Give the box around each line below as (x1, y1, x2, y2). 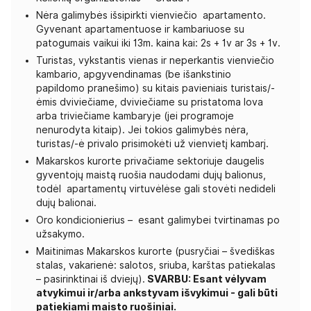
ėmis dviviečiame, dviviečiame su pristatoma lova (36, 96, 263, 108)
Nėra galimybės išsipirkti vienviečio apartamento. (36, 10, 266, 21)
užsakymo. (36, 228, 85, 239)
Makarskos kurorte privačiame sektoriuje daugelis (36, 155, 264, 167)
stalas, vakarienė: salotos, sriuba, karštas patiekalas (36, 260, 276, 271)
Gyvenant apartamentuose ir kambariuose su (36, 24, 244, 35)
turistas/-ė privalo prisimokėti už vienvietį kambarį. (36, 138, 269, 149)
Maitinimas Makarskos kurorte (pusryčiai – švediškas (36, 246, 275, 257)
